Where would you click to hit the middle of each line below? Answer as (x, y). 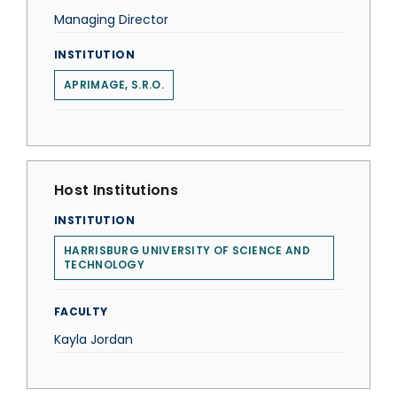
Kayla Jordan (93, 339)
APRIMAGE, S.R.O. (114, 85)
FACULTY (81, 311)
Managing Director (111, 19)
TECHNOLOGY (105, 265)
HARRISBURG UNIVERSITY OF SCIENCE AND (187, 250)
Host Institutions (116, 190)
